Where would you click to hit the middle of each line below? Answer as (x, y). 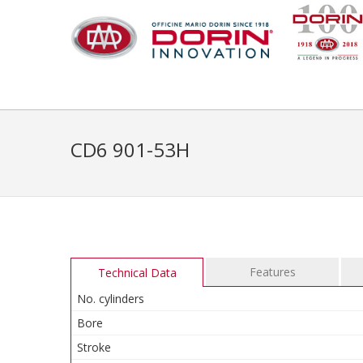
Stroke (94, 347)
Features (272, 272)
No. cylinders (111, 299)
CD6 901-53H (130, 149)
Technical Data (137, 273)
